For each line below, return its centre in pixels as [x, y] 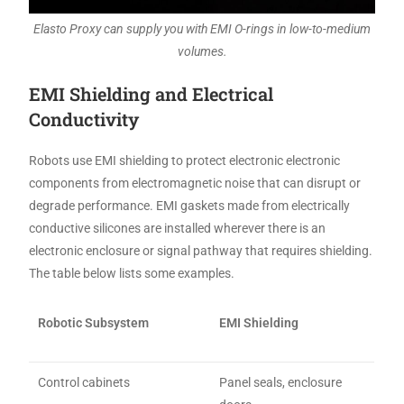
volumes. [202, 52]
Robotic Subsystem [94, 323]
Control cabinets [84, 383]
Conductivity [84, 119]
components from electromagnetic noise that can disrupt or [195, 184]
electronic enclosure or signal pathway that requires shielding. [201, 251]
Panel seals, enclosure [281, 383]
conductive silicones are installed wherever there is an [178, 229]
